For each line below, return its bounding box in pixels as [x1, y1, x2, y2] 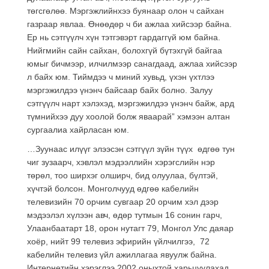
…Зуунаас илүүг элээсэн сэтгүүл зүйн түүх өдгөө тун [27, 144, 235, 154]
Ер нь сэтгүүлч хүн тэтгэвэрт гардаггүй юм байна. [27, 32, 220, 42]
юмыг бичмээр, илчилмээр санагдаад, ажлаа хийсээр [27, 58, 237, 68]
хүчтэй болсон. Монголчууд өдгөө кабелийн [27, 183, 199, 193]
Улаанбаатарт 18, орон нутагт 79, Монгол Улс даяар [27, 223, 234, 233]
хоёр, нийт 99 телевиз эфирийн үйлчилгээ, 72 [27, 236, 210, 246]
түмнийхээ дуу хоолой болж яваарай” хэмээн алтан [27, 111, 230, 121]
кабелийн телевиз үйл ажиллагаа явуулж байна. [27, 249, 217, 259]
